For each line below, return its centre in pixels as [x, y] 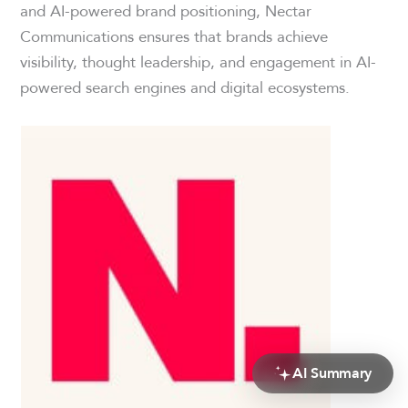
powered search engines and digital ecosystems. [185, 87]
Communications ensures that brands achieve [174, 36]
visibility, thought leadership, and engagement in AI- [199, 62]
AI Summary [332, 373]
